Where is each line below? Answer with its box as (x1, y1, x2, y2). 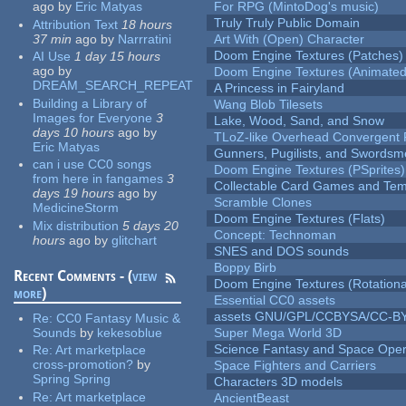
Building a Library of (33, 95, 148, 111)
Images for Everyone (33, 110, 153, 125)
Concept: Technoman (214, 227, 337, 243)
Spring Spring (33, 372, 111, 387)
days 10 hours (33, 124, 115, 140)
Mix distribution (33, 217, 120, 233)
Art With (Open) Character (214, 32, 365, 47)
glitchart (111, 232, 158, 247)
